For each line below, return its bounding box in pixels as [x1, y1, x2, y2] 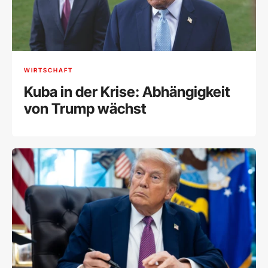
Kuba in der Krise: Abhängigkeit [24, 83, 230, 100]
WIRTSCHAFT [24, 66, 73, 74]
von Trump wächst [24, 99, 147, 117]
